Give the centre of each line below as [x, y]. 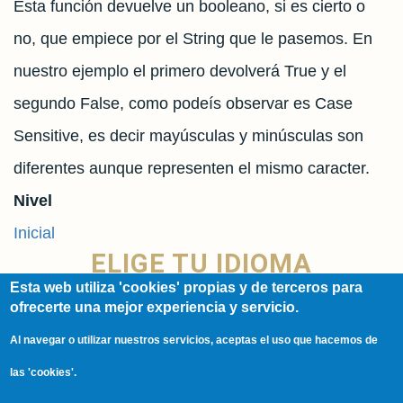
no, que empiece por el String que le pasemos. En [193, 39]
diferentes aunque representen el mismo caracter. [192, 168]
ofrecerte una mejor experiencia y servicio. [155, 307]
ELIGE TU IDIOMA [201, 264]
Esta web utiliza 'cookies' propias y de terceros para [187, 287]
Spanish [67, 319]
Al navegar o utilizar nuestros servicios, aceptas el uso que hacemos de [194, 340]
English [64, 351]
